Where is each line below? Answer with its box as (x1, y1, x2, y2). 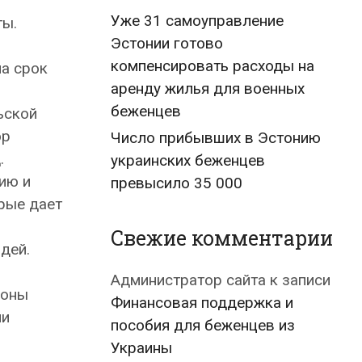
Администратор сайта (111, 271, 266, 289)
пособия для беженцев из (111, 316, 295, 335)
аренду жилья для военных (111, 79, 305, 98)
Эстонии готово (111, 34, 223, 53)
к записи (266, 271, 330, 289)
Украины (111, 339, 172, 357)
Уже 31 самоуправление (111, 11, 284, 30)
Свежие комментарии (111, 225, 333, 251)
